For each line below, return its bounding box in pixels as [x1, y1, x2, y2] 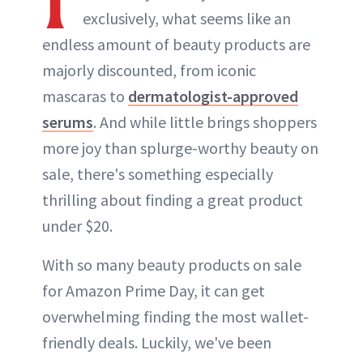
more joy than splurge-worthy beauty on [42, 137, 318, 158]
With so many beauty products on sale [42, 254, 301, 275]
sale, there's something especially [42, 163, 273, 184]
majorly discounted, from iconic [42, 59, 256, 80]
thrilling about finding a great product [42, 189, 303, 210]
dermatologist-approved [128, 85, 298, 106]
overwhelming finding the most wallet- [42, 305, 309, 327]
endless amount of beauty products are [42, 33, 310, 54]
